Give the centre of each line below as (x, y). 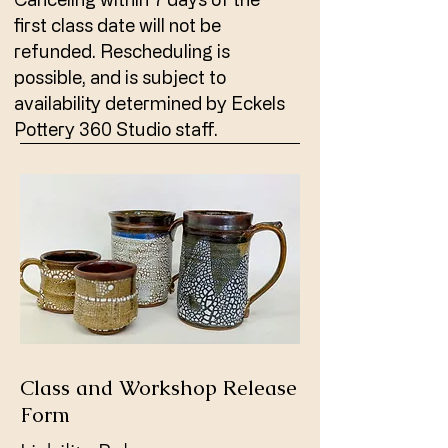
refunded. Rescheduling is (122, 51)
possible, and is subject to (120, 77)
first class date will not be (117, 25)
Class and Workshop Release (158, 387)
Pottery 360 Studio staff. (116, 129)
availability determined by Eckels (149, 103)
